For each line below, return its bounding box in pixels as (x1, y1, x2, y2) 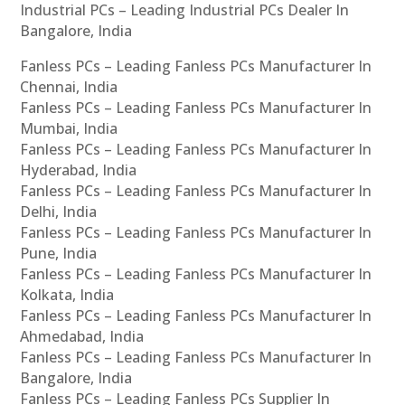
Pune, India (20, 243, 98, 264)
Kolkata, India (20, 285, 115, 306)
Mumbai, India (20, 118, 118, 139)
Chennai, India (20, 77, 118, 98)
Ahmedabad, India (20, 326, 145, 347)
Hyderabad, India (20, 160, 137, 181)
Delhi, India (20, 202, 98, 222)
